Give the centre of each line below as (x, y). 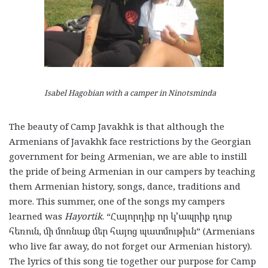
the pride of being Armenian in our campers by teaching (132, 171)
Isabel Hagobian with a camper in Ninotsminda (130, 93)
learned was (37, 216)
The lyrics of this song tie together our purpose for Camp (133, 261)
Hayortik (83, 216)
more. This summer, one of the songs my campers (117, 201)
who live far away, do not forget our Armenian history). (130, 246)
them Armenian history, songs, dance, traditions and (125, 186)
